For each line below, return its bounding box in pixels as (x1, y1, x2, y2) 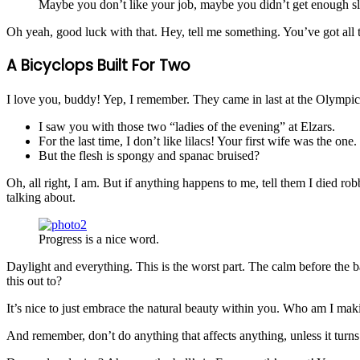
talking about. (6, 190, 76, 205)
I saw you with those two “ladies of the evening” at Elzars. (39, 120, 335, 134)
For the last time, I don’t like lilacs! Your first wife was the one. (39, 134, 357, 149)
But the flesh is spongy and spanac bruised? (39, 149, 260, 163)
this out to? (6, 274, 62, 288)
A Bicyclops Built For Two (6, 55, 190, 77)
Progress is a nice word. (39, 232, 159, 247)
